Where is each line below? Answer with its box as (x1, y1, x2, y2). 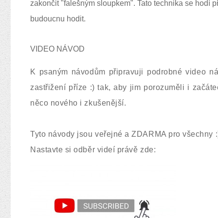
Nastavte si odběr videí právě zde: (30, 145, 158, 154)
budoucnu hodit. (30, 15, 88, 23)
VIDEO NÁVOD (30, 45, 85, 53)
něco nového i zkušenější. (30, 99, 127, 107)
